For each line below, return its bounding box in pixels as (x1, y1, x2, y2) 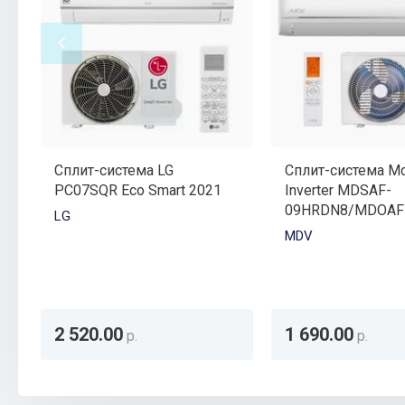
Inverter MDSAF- (284, 181, 391, 199)
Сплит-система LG (53, 161, 174, 179)
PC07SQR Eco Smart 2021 (53, 181, 221, 199)
